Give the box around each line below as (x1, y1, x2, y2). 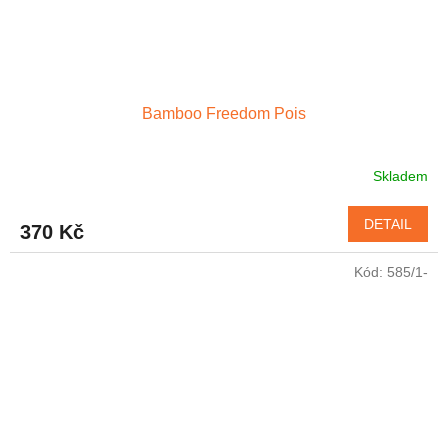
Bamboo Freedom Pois (142, 104, 306, 122)
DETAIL (364, 215, 412, 232)
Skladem (373, 168, 428, 185)
